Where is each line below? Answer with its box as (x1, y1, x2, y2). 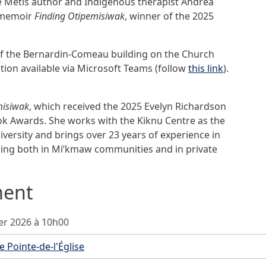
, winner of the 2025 (125, 9, 214, 23)
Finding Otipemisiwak (34, 9, 125, 23)
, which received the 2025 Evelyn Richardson (29, 100, 226, 113)
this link (188, 62, 223, 75)
